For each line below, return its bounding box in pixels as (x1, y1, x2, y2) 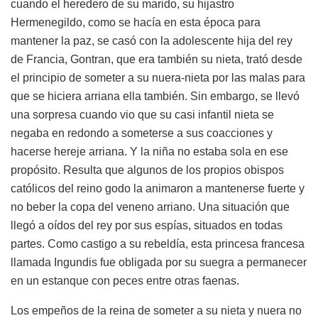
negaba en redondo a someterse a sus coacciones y (11, 127, 273, 140)
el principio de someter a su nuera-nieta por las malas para (11, 72, 305, 84)
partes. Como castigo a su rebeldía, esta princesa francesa (11, 238, 305, 251)
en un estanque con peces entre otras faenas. (11, 275, 239, 287)
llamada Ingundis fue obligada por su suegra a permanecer (11, 256, 307, 269)
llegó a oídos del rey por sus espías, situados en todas (11, 219, 283, 232)
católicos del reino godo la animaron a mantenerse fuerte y (11, 182, 305, 195)
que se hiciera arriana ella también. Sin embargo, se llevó (11, 90, 300, 103)
